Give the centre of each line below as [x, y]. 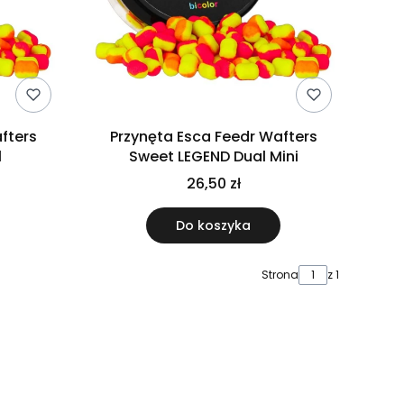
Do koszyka [214, 226]
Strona [280, 275]
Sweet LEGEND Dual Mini [213, 157]
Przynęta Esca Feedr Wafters [213, 137]
